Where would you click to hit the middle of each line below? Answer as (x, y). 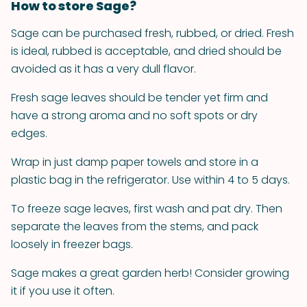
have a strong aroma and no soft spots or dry (134, 115)
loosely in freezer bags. (72, 244)
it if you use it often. (63, 291)
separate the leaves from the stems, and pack (135, 226)
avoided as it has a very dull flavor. (103, 69)
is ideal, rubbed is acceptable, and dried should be (146, 51)
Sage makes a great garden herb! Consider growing (150, 273)
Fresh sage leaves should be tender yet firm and (139, 98)
